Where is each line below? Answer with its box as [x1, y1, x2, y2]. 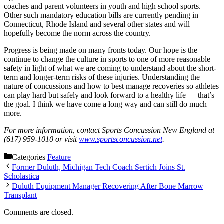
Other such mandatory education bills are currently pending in [4, 11, 198, 20]
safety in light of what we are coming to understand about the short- [4, 64, 216, 73]
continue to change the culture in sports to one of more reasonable [4, 55, 210, 64]
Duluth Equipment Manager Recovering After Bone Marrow [12, 182, 203, 191]
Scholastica [4, 172, 39, 181]
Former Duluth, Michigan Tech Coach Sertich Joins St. [12, 163, 185, 172]
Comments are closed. [4, 208, 73, 217]
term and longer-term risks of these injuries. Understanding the [4, 73, 200, 82]
